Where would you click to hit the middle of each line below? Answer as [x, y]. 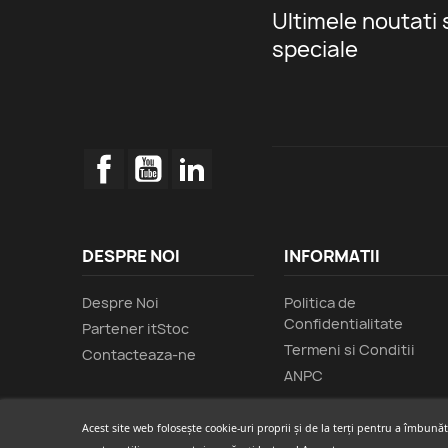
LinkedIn [245, 159]
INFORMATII [331, 256]
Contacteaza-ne [139, 355]
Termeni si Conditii [349, 350]
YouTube [201, 159]
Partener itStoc [136, 329]
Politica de [319, 303]
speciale [315, 50]
